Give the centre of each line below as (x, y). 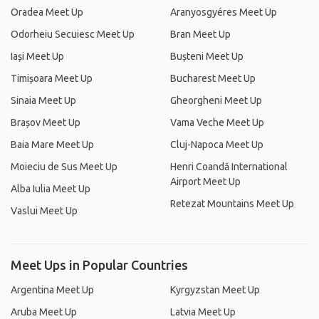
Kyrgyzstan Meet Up (215, 290)
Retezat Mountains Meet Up (232, 204)
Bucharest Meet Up (213, 78)
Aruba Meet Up (44, 312)
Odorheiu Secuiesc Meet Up (73, 34)
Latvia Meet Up (203, 312)
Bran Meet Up (200, 34)
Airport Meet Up (205, 182)
